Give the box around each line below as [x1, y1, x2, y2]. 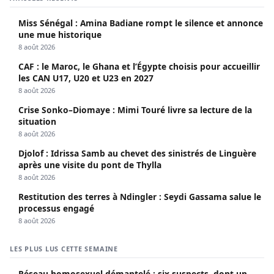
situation [18, 115, 56, 127]
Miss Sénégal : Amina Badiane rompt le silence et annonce [18, 17, 263, 29]
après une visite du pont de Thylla [18, 158, 161, 171]
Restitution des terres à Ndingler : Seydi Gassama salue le [18, 190, 261, 202]
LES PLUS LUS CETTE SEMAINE [10, 243, 118, 253]
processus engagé [18, 202, 94, 214]
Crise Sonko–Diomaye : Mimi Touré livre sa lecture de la [18, 103, 252, 116]
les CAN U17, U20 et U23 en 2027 [18, 72, 154, 84]
